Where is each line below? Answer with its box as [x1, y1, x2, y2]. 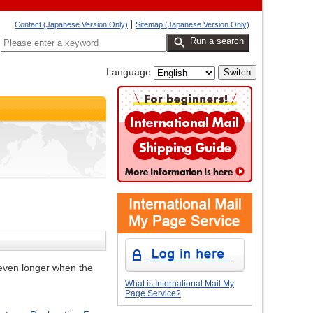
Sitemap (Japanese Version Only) [136, 20, 249, 29]
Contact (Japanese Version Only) [15, 20, 128, 29]
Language [106, 66, 151, 78]
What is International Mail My [125, 279, 234, 289]
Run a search [190, 36, 244, 46]
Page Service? [125, 289, 181, 298]
